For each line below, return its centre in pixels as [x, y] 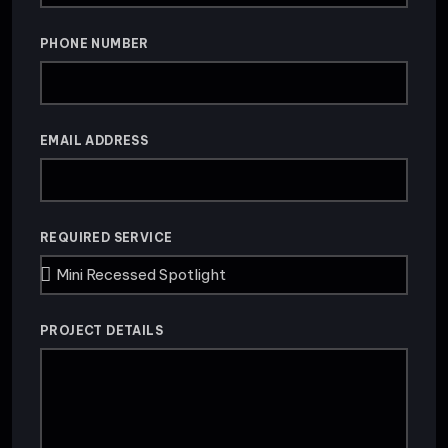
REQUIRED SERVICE [106, 237]
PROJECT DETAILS [101, 330]
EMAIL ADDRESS [94, 140]
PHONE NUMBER [94, 43]
